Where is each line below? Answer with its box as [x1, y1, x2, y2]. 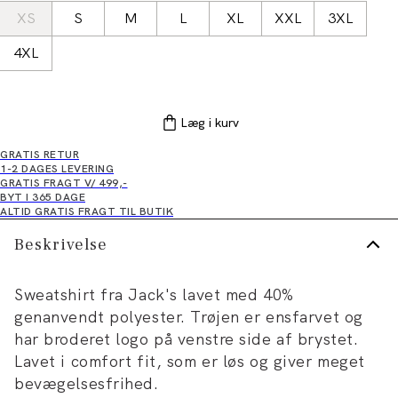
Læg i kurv [180, 115, 239, 131]
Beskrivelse [14, 234, 107, 255]
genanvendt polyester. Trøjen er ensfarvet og [14, 306, 363, 327]
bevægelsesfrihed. [14, 373, 159, 394]
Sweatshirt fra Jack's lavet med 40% [14, 284, 294, 305]
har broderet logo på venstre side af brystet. [14, 329, 359, 349]
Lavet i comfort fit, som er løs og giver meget [14, 351, 365, 371]
